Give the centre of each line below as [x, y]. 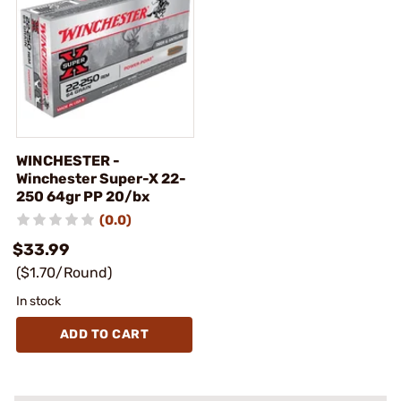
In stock [38, 301]
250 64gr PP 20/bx [83, 196]
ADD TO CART [104, 334]
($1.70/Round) [64, 273]
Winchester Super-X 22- [101, 179]
